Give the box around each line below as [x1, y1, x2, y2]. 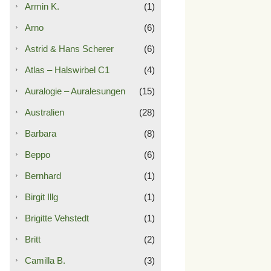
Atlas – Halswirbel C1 [25, 64, 109, 75]
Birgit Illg [25, 191, 58, 202]
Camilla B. [25, 255, 65, 266]
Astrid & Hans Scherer [25, 43, 114, 54]
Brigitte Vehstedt [25, 212, 89, 223]
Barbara [25, 128, 56, 139]
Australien [25, 106, 64, 117]
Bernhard [25, 170, 61, 181]
